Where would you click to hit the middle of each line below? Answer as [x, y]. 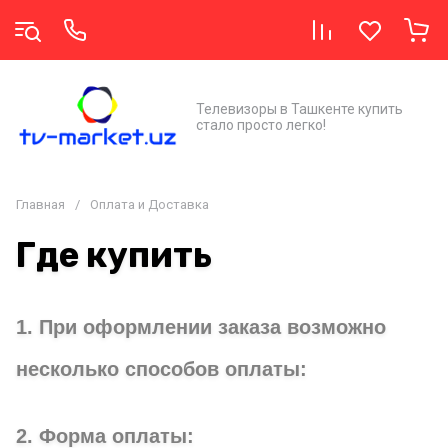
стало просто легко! [261, 124]
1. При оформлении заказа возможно [201, 327]
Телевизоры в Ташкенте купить [299, 108]
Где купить [114, 255]
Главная [40, 204]
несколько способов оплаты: [161, 369]
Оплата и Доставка [149, 204]
